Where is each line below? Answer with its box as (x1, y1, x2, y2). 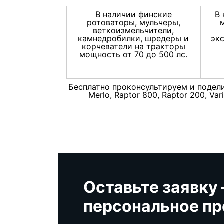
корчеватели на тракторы (81, 41, 185, 51)
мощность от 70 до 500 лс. (79, 49, 188, 59)
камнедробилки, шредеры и (78, 33, 189, 43)
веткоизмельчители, (93, 25, 174, 35)
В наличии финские (95, 9, 172, 19)
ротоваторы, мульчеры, (86, 17, 180, 27)
